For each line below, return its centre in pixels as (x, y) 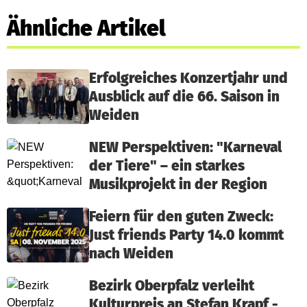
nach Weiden (131, 254)
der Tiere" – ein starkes (167, 166)
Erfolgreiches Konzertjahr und (188, 78)
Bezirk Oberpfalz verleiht (172, 286)
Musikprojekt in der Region (178, 185)
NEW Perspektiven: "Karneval (185, 148)
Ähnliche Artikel (86, 28)
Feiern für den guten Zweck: (181, 217)
